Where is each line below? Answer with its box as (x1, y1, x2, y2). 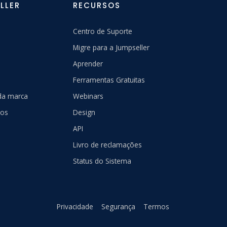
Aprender (73, 59, 103, 68)
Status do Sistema (73, 156, 132, 166)
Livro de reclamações (73, 140, 142, 149)
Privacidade (57, 202, 93, 211)
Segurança (101, 202, 135, 211)
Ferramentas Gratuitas (73, 75, 145, 85)
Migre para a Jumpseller (73, 43, 150, 52)
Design (73, 107, 96, 117)
